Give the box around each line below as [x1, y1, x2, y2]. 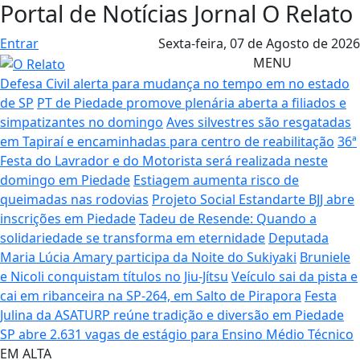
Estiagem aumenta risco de [133, 170, 299, 189]
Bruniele [300, 247, 350, 266]
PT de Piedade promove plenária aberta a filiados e [37, 93, 346, 112]
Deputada [268, 228, 329, 247]
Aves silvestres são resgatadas [166, 112, 351, 131]
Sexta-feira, [157, 35, 230, 52]
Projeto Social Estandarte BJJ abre [152, 190, 354, 208]
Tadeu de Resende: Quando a [139, 209, 317, 227]
